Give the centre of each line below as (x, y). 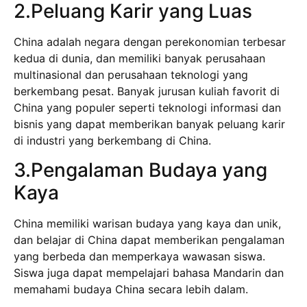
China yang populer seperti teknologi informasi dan (147, 108)
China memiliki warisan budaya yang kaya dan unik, (147, 223)
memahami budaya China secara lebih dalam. (131, 289)
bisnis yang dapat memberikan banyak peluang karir (149, 124)
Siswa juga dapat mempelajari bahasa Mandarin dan (149, 272)
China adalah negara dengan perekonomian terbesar (150, 42)
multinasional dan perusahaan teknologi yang (131, 75)
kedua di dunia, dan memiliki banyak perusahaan (139, 59)
